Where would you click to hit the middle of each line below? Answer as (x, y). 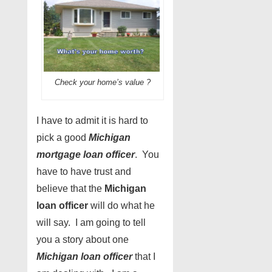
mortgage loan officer (86, 154)
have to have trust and (84, 171)
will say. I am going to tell (91, 222)
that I (144, 256)
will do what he (121, 205)
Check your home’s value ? (103, 82)
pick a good (63, 137)
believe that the (70, 188)
